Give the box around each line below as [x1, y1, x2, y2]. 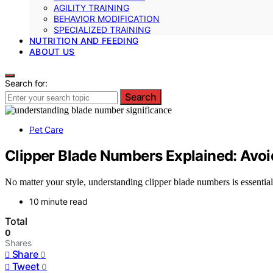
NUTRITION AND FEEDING [29, 35, 139, 46]
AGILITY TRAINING [54, 2, 129, 13]
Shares [5, 237, 32, 248]
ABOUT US [29, 46, 75, 57]
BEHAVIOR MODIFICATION [54, 13, 160, 24]
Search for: [5, 78, 48, 88]
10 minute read [29, 196, 88, 207]
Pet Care [29, 124, 63, 135]
